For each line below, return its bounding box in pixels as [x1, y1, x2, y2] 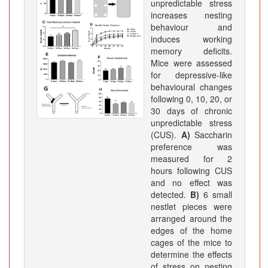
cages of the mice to [151, 236, 232, 249]
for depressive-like [151, 69, 232, 81]
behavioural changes [151, 81, 232, 93]
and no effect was [151, 176, 232, 189]
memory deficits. [151, 45, 232, 57]
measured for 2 [151, 153, 232, 165]
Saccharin [190, 129, 232, 141]
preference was [151, 141, 232, 153]
